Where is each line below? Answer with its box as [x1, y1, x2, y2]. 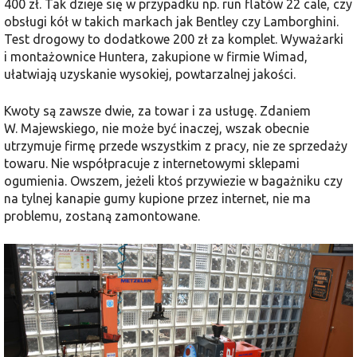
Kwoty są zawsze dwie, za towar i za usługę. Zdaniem [4, 103, 311, 118]
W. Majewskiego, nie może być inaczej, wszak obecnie [4, 120, 309, 135]
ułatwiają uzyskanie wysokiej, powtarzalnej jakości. [4, 66, 296, 81]
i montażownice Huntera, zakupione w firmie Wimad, [4, 49, 308, 64]
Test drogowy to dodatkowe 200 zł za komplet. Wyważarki [4, 31, 343, 46]
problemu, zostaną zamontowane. [4, 208, 200, 223]
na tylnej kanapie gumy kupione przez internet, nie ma [4, 190, 311, 206]
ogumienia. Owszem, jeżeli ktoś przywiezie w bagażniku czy [4, 173, 343, 188]
